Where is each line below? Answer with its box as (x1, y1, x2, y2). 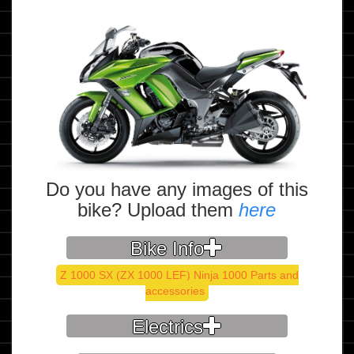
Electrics (131, 315, 203, 337)
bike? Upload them (77, 198, 239, 220)
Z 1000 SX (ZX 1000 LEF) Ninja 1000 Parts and (59, 268, 299, 281)
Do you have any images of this (45, 178, 308, 200)
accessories (145, 284, 205, 297)
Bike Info (130, 237, 205, 259)
